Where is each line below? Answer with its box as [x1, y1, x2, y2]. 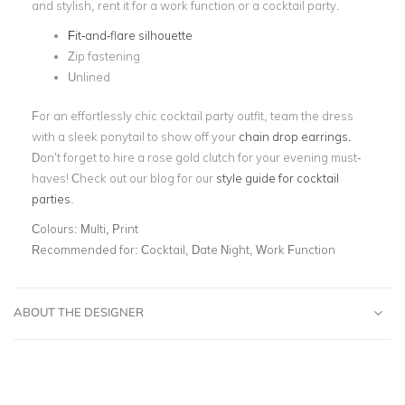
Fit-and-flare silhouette [68, 28, 193, 42]
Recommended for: [32, 241, 141, 257]
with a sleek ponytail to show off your [32, 128, 239, 144]
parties [32, 191, 71, 206]
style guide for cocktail [216, 170, 339, 185]
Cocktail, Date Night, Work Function [141, 241, 335, 257]
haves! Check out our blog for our [32, 170, 216, 185]
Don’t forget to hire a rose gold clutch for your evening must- [32, 149, 361, 165]
